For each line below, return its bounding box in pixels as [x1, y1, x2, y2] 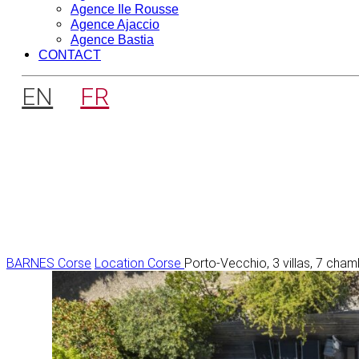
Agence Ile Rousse [71, 2, 179, 17]
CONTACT [38, 48, 101, 63]
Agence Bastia [71, 33, 154, 47]
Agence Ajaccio [71, 18, 159, 32]
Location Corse [95, 255, 184, 271]
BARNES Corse [6, 255, 91, 271]
